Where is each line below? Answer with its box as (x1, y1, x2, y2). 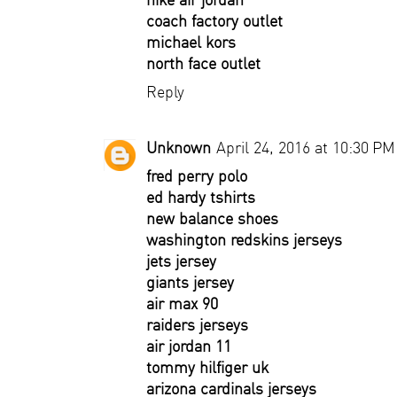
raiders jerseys (146, 315, 248, 335)
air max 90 (146, 293, 218, 314)
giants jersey (146, 272, 234, 292)
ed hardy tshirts (146, 187, 255, 207)
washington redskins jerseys (146, 230, 342, 250)
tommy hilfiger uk (146, 357, 269, 378)
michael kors (146, 32, 236, 52)
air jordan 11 (146, 336, 231, 356)
